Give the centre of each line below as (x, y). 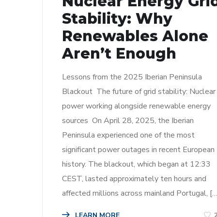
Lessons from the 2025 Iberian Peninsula (132, 77)
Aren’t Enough (119, 53)
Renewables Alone (135, 36)
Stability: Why (117, 18)
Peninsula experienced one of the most (128, 135)
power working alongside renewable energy (136, 106)
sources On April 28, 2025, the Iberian (128, 120)
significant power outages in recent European (138, 149)
